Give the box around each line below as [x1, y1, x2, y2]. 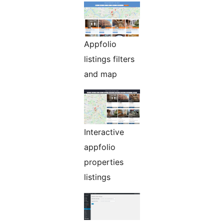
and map [84, 69, 117, 79]
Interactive [84, 127, 124, 137]
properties [84, 157, 123, 167]
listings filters [84, 54, 134, 64]
